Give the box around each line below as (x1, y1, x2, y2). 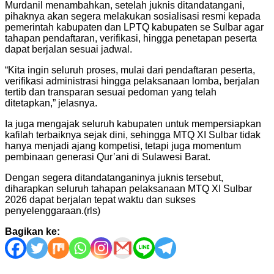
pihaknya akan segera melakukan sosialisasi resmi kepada (5, 10, 261, 21)
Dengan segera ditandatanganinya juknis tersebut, (5, 172, 223, 183)
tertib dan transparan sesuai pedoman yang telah (5, 86, 217, 97)
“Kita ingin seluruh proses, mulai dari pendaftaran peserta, (5, 64, 255, 75)
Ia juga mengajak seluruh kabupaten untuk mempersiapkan (5, 118, 261, 129)
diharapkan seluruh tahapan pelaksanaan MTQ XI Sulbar (5, 183, 252, 194)
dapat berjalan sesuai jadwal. (5, 43, 132, 54)
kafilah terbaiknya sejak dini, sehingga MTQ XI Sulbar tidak (5, 129, 261, 140)
